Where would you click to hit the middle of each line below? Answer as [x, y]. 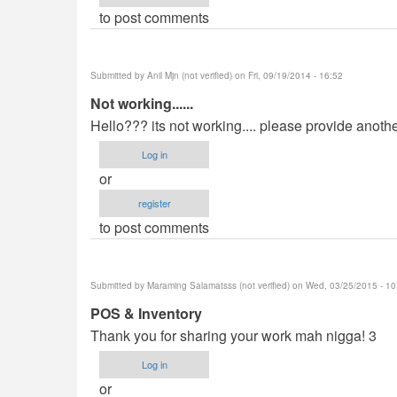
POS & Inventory [146, 313]
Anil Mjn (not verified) [190, 75]
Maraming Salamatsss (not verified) [218, 285]
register [154, 203]
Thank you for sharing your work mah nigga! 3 [234, 335]
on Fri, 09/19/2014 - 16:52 [288, 75]
